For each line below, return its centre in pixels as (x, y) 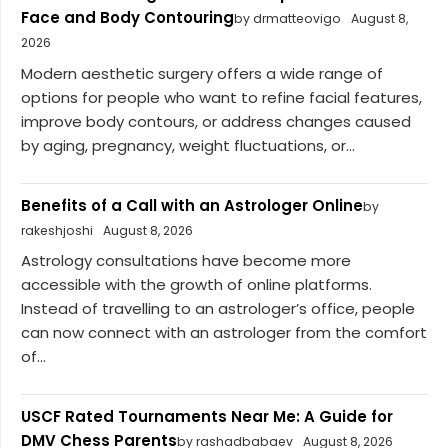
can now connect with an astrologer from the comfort (224, 333)
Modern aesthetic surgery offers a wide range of (202, 73)
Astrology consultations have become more (186, 261)
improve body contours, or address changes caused (216, 121)
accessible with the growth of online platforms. (196, 285)
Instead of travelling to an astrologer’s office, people (218, 309)
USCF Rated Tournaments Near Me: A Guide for (207, 417)
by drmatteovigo (287, 19)
